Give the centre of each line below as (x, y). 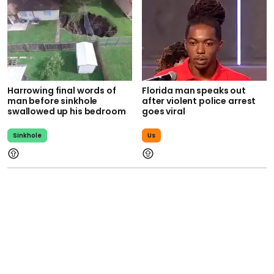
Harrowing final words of (62, 91)
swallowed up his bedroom (67, 112)
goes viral (164, 112)
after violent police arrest (199, 101)
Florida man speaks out (194, 91)
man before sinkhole (53, 101)
